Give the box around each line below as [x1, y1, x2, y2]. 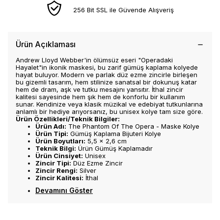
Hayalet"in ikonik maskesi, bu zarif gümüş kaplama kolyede [16, 63, 198, 71]
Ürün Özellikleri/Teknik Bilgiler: [16, 115, 120, 123]
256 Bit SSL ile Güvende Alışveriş [73, 6, 174, 14]
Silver [78, 166, 96, 174]
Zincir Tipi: [35, 159, 71, 167]
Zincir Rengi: [35, 166, 78, 174]
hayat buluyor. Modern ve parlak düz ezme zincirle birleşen [16, 71, 197, 79]
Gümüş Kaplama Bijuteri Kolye [68, 130, 161, 137]
